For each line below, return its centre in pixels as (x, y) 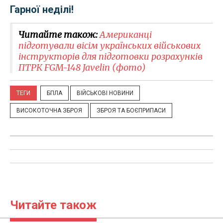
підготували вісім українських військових (110, 46)
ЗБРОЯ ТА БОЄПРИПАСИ (131, 111)
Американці (126, 35)
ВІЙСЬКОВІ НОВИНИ (105, 93)
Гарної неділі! (42, 10)
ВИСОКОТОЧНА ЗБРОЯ (49, 111)
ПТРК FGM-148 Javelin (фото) (82, 68)
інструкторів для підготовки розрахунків (111, 57)
